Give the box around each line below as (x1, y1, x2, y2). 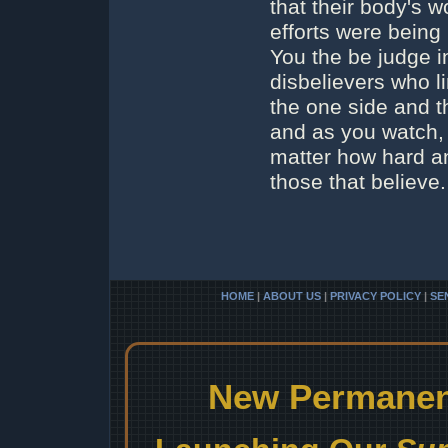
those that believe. (270, 170, 446, 194)
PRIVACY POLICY (330, 290, 421, 302)
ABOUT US (263, 290, 321, 302)
